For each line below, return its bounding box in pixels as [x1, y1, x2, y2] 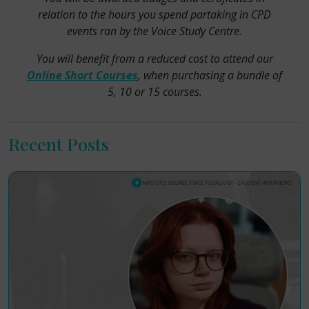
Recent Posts [8, 132, 109, 155]
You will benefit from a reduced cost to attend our [36, 51, 273, 66]
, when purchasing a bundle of [138, 68, 282, 83]
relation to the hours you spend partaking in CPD [38, 7, 271, 22]
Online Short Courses [27, 68, 138, 83]
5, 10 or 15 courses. [107, 84, 202, 99]
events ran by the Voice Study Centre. [67, 23, 242, 39]
